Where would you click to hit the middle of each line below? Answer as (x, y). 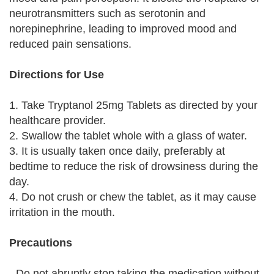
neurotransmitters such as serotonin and (107, 13)
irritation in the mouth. (62, 212)
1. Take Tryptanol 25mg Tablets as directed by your (133, 105)
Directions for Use (57, 75)
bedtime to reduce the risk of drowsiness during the (134, 166)
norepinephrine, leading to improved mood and (123, 29)
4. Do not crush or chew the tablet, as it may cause (133, 197)
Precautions (41, 243)
